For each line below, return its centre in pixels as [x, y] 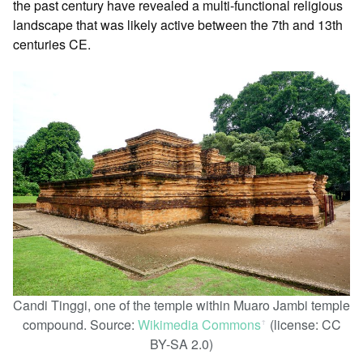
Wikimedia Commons [199, 324]
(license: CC [303, 324]
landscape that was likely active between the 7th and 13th [178, 24]
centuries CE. [52, 44]
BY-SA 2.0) [181, 344]
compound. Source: [80, 324]
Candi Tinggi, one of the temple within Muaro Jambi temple [181, 305]
